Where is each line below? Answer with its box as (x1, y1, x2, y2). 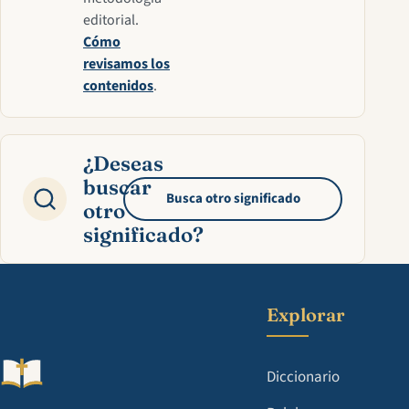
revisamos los (83, 54, 170, 74)
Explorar (267, 303, 345, 326)
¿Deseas (83, 151, 163, 176)
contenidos (83, 76, 153, 96)
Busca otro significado (165, 189, 300, 208)
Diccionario (267, 366, 340, 388)
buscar (83, 174, 152, 200)
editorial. (83, 10, 139, 30)
